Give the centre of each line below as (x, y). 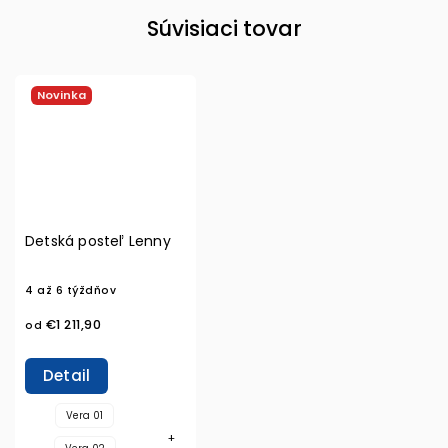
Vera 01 (84, 415)
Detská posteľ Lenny (98, 240)
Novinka (61, 94)
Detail (67, 375)
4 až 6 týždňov (70, 290)
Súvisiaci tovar (224, 28)
